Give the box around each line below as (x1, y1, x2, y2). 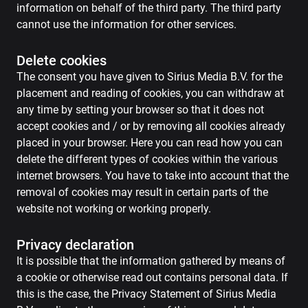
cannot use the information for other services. (16, 18, 236, 31)
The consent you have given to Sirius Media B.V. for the (16, 70, 283, 83)
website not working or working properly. (16, 202, 211, 215)
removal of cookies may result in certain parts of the (16, 186, 268, 199)
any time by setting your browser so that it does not (16, 103, 264, 116)
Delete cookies (16, 52, 107, 69)
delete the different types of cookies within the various (16, 153, 278, 166)
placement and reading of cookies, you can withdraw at (16, 87, 284, 100)
